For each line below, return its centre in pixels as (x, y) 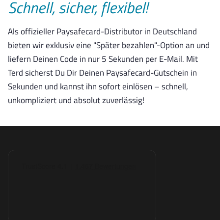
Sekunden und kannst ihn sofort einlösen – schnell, (98, 86)
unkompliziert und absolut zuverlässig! (76, 100)
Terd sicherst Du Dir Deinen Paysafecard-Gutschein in (102, 72)
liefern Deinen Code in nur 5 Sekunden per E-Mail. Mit (103, 59)
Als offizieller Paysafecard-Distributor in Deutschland (102, 31)
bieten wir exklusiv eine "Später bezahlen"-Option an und (109, 45)
